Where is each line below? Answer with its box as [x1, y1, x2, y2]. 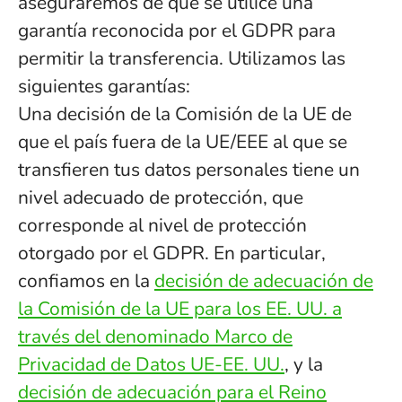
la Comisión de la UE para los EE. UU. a [18, 296, 342, 321]
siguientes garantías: [18, 74, 190, 99]
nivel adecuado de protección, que [18, 185, 303, 210]
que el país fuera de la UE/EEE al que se [18, 129, 347, 154]
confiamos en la [18, 268, 154, 293]
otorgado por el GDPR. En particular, [18, 240, 326, 266]
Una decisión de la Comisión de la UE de [18, 101, 352, 127]
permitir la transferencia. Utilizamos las [18, 46, 345, 71]
